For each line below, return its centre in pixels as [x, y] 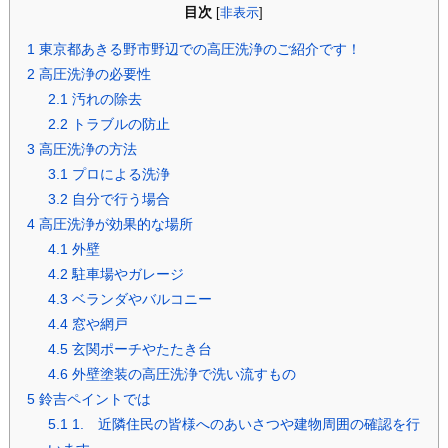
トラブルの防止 [118, 124]
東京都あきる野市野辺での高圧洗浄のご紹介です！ [197, 49]
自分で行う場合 [118, 199]
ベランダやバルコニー [139, 299]
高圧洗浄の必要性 [92, 74]
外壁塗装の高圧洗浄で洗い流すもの [181, 374]
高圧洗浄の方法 [85, 149]
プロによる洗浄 [118, 174]
